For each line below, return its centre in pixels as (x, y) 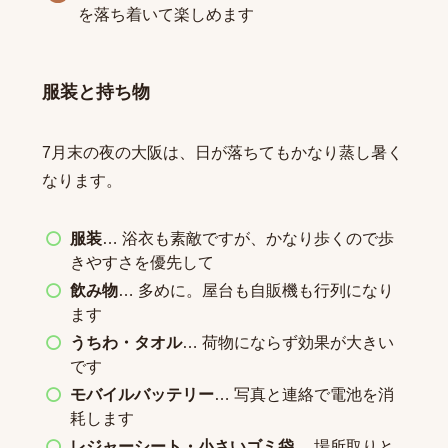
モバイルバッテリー (141, 394)
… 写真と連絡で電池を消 (303, 394)
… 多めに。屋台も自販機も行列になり (255, 290)
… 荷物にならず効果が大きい (287, 342)
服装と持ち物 (95, 91)
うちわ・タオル (125, 342)
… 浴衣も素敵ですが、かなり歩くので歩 (247, 238)
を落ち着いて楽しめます (165, 14)
